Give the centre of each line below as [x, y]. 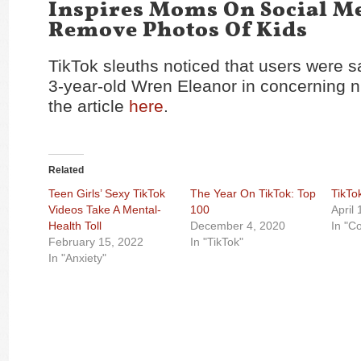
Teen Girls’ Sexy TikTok [107, 193]
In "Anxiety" [77, 258]
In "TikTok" [216, 242]
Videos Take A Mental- [105, 210]
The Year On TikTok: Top [253, 193]
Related [66, 170]
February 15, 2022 [96, 242]
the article [89, 106]
